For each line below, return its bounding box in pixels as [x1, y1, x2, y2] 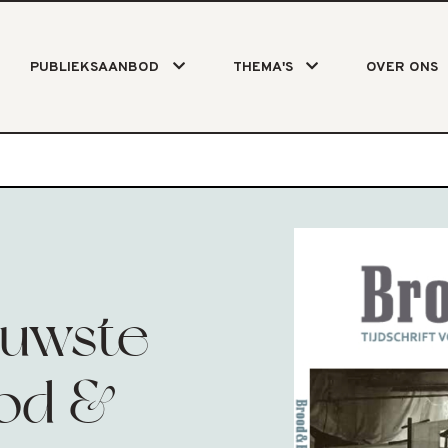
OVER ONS [365, 59, 438, 76]
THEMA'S [232, 59, 293, 76]
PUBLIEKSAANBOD [30, 59, 160, 76]
